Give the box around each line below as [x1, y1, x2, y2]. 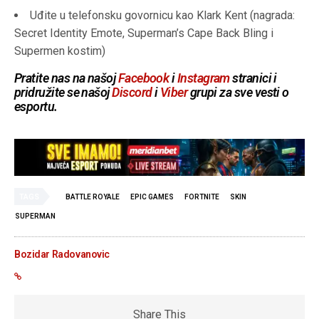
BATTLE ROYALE [66, 193, 120, 202]
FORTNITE [184, 193, 219, 202]
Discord [112, 85, 152, 100]
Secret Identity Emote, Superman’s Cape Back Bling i [14, 26, 273, 41]
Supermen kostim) [14, 44, 105, 58]
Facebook [117, 70, 169, 86]
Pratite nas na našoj [14, 70, 118, 86]
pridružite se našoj [14, 85, 113, 100]
